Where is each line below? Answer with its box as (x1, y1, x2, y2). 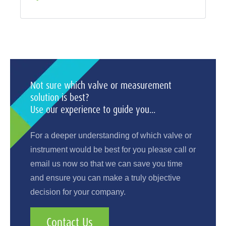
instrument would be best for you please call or (30, 145, 196, 154)
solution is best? (30, 90, 89, 104)
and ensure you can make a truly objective (30, 174, 181, 183)
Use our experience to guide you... (30, 102, 155, 116)
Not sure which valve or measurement (30, 78, 172, 92)
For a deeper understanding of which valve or (30, 131, 192, 140)
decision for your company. (30, 188, 126, 197)
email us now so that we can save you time (30, 159, 183, 168)
